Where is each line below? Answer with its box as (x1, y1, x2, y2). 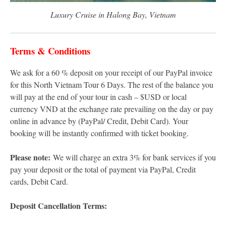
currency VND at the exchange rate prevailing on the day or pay (10, 103, 213, 114)
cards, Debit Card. (10, 176, 68, 187)
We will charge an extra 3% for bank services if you (53, 151, 216, 162)
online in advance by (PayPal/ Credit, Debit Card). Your (10, 115, 188, 126)
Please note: (10, 151, 53, 163)
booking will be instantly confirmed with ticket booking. (10, 127, 189, 138)
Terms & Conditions (10, 43, 90, 58)
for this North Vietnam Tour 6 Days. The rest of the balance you (10, 79, 213, 90)
